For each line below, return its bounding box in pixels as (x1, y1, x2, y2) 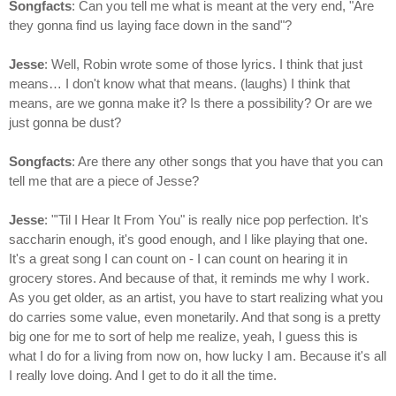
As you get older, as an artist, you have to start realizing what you (9, 290, 383, 306)
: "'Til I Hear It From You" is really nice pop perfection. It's (44, 212, 369, 228)
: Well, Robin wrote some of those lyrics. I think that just (44, 57, 362, 72)
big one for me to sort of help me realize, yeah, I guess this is (9, 329, 358, 345)
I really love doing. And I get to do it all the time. (9, 368, 277, 384)
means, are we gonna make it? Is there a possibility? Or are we (9, 95, 372, 111)
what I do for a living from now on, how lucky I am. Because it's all (9, 348, 386, 364)
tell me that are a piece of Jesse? (9, 173, 199, 189)
